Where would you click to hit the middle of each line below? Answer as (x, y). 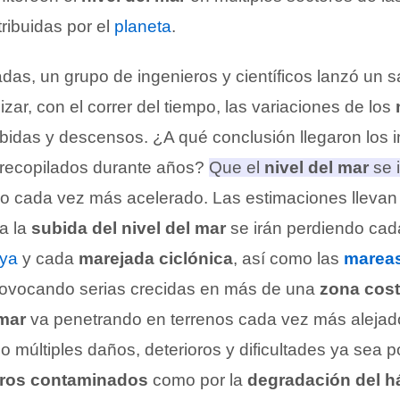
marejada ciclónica (156, 258)
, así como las (288, 258)
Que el (237, 167)
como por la (198, 380)
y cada (48, 258)
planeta (143, 26)
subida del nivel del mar (129, 228)
